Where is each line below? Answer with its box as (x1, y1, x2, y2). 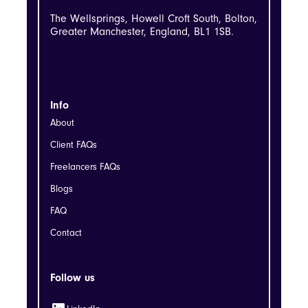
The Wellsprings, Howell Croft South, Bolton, (50, 12, 257, 25)
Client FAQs (50, 139, 97, 151)
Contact (50, 227, 82, 239)
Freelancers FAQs (50, 161, 120, 173)
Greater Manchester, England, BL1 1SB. (50, 25, 234, 38)
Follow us (50, 271, 95, 284)
